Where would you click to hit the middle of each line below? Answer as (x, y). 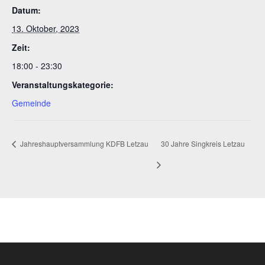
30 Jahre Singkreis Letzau (203, 143)
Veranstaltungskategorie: (63, 84)
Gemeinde (31, 103)
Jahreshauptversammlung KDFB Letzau (83, 143)
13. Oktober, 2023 (46, 28)
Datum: (26, 10)
